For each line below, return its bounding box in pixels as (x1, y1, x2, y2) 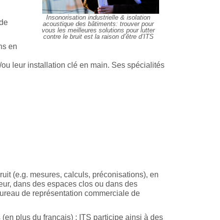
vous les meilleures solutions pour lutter (42, 26, 155, 34)
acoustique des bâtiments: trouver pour (43, 20, 154, 27)
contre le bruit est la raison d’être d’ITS (43, 32, 154, 40)
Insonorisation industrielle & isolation (46, 13, 151, 21)
